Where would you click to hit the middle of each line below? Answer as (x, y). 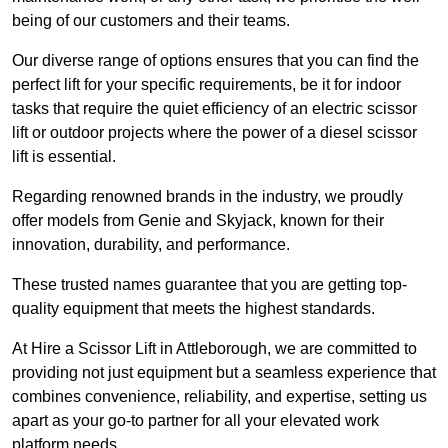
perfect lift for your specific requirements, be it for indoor (206, 85)
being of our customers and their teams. (151, 21)
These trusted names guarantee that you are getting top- (209, 285)
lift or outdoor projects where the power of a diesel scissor (214, 133)
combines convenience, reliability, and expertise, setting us (219, 397)
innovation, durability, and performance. (151, 245)
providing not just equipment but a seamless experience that (224, 373)
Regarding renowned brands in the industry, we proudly (207, 197)
